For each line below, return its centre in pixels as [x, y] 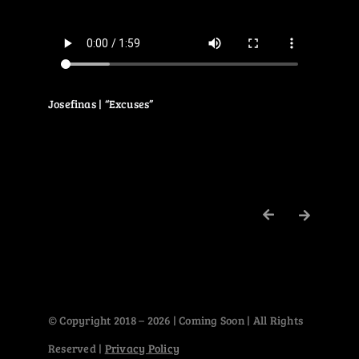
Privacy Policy [142, 348]
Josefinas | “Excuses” [101, 104]
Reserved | [77, 348]
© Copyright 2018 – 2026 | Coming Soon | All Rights [175, 320]
